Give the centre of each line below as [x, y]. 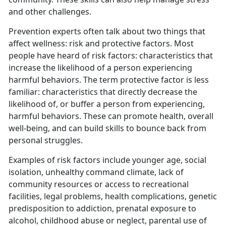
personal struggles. [46, 140]
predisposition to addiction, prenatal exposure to [102, 209]
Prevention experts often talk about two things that [107, 32]
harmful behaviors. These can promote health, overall [111, 116]
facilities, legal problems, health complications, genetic [113, 196]
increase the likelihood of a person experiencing [100, 68]
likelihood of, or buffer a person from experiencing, [107, 104]
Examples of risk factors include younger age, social [107, 160]
